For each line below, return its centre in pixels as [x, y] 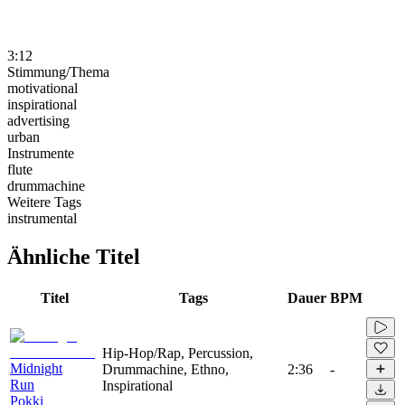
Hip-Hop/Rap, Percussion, [178, 353]
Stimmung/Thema [58, 71]
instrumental [42, 218]
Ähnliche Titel [74, 256]
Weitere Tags [44, 202]
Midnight [36, 368]
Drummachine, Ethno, [165, 369]
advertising [38, 120]
